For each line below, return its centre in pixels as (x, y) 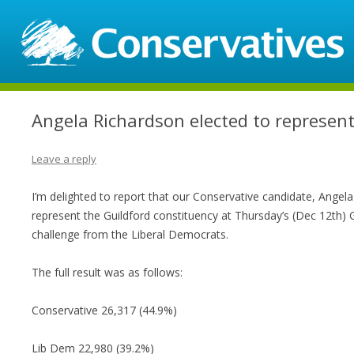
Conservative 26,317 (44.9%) (104, 310)
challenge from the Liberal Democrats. (130, 234)
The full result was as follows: (107, 272)
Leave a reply (64, 159)
